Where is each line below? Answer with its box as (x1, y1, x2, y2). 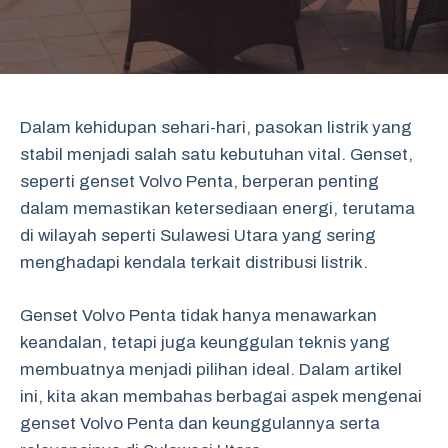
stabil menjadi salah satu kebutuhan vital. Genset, (20, 145, 413, 164)
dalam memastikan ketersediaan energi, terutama (20, 199, 415, 218)
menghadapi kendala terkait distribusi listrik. (20, 253, 368, 272)
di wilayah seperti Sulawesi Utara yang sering (20, 226, 376, 245)
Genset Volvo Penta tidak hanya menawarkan (20, 305, 377, 325)
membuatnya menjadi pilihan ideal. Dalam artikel (20, 359, 402, 379)
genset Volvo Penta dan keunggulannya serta (20, 413, 380, 433)
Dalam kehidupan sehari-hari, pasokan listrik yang (20, 118, 412, 137)
